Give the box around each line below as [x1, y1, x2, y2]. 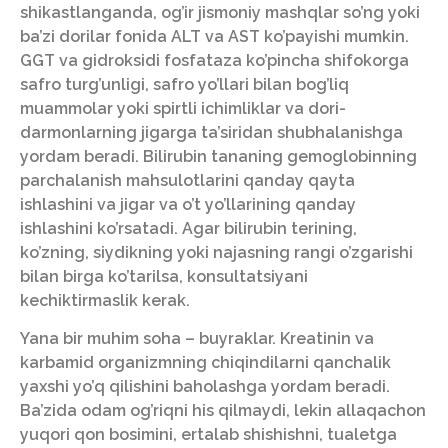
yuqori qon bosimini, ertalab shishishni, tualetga [20, 425, 397, 445]
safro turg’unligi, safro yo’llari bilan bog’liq [20, 75, 349, 95]
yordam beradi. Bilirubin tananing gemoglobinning [20, 147, 417, 167]
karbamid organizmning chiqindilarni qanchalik [20, 353, 391, 373]
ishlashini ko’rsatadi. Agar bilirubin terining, [20, 219, 357, 239]
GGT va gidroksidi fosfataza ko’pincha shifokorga [20, 51, 409, 71]
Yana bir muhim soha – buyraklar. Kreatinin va [20, 329, 374, 349]
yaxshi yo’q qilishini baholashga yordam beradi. [20, 377, 390, 397]
